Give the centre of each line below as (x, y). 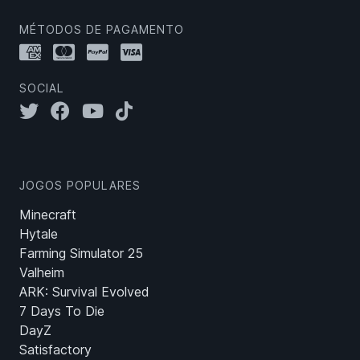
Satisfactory (55, 350)
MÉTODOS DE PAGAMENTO (102, 30)
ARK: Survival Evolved (84, 292)
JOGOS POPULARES (80, 186)
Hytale (39, 234)
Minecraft (48, 215)
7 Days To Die (62, 311)
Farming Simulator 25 (81, 254)
